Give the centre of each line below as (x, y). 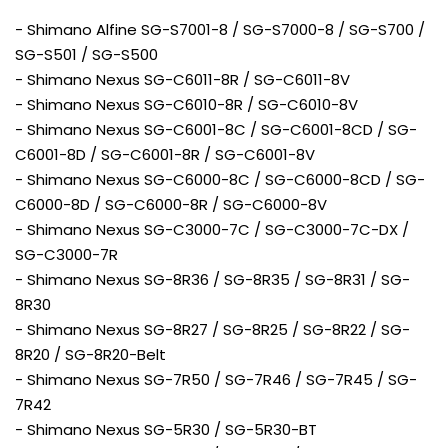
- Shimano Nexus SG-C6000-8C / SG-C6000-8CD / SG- (220, 179)
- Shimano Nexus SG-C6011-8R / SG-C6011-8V (182, 79)
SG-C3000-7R (66, 254)
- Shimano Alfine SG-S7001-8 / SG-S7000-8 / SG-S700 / (220, 29)
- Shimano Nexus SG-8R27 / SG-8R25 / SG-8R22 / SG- (212, 329)
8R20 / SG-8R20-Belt (90, 354)
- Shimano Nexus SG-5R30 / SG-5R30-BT (166, 429)
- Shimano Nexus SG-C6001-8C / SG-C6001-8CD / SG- (216, 129)
